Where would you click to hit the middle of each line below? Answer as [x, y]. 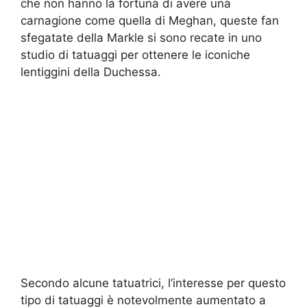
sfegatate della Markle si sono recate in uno [141, 37]
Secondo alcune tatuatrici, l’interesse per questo [153, 283]
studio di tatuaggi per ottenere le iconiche [135, 54]
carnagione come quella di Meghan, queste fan [150, 20]
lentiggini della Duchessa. [91, 72]
